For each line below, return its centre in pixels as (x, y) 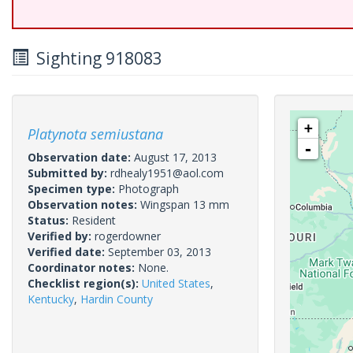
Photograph (149, 189)
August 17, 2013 (175, 157)
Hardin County (117, 299)
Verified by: (61, 236)
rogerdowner (128, 236)
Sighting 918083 (95, 58)
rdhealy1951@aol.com (167, 173)
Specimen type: (73, 189)
